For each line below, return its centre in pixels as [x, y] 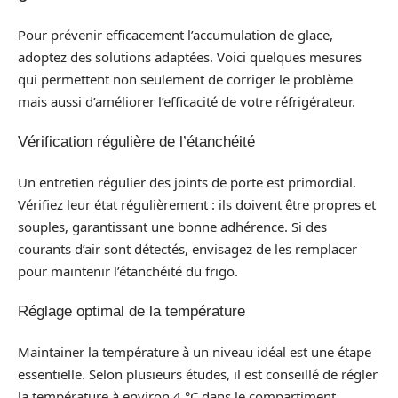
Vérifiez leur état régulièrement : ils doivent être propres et [197, 204]
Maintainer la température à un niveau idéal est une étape [195, 351]
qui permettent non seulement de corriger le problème [185, 79]
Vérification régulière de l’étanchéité [136, 142]
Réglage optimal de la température [131, 311]
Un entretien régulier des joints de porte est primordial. [187, 182]
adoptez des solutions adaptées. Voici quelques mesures [190, 56]
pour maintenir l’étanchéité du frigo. [128, 271]
